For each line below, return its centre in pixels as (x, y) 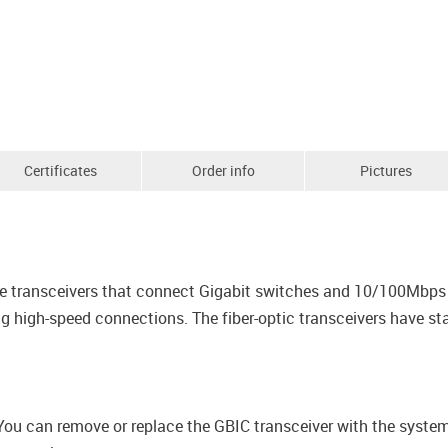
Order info (223, 170)
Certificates (60, 170)
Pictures (386, 170)
